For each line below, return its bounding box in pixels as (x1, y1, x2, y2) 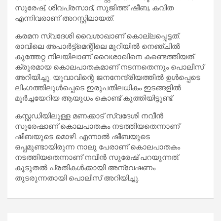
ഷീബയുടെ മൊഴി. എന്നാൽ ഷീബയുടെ (15, 132, 150, 141)
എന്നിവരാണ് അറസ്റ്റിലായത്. (15, 14, 114, 23)
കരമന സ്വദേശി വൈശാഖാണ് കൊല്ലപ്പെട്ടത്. (15, 32, 180, 40)
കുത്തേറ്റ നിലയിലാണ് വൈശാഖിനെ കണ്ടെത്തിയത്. (15, 52, 195, 61)
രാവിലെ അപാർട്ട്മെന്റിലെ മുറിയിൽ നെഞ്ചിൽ (15, 42, 180, 51)
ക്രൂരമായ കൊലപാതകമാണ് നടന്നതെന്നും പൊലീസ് (15, 63, 204, 72)
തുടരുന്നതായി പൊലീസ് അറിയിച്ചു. (15, 174, 140, 183)
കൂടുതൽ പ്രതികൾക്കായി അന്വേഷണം (15, 163, 155, 172)
